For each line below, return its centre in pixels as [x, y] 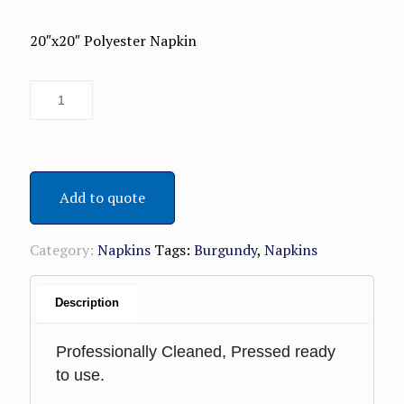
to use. [81, 376]
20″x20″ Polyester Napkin [113, 41]
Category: [64, 250]
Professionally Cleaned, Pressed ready [196, 352]
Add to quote [102, 198]
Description [87, 303]
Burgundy [225, 250]
